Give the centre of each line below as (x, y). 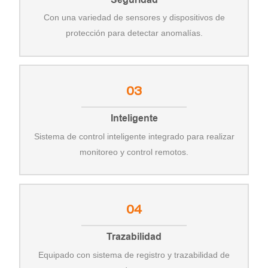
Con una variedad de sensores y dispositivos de (134, 18)
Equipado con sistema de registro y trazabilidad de (134, 255)
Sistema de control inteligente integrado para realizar (134, 136)
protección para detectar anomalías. (134, 33)
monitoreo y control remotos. (134, 152)
